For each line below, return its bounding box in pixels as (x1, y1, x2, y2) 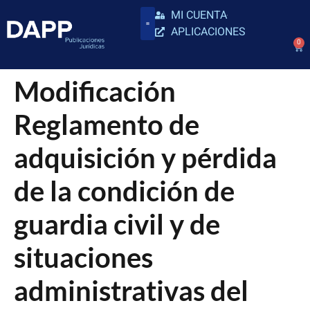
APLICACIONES (170, 24, 246, 40)
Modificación (14, 75, 176, 108)
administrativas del (14, 274, 248, 307)
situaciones (14, 241, 153, 274)
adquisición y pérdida (14, 141, 277, 174)
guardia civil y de (14, 208, 220, 241)
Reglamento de (14, 108, 199, 141)
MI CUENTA (170, 7, 227, 24)
